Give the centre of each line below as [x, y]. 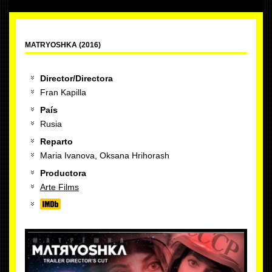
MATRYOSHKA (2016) [63, 45]
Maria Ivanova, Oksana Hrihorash [105, 155]
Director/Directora [76, 78]
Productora [63, 173]
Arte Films [59, 187]
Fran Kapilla [63, 92]
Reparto [56, 141]
